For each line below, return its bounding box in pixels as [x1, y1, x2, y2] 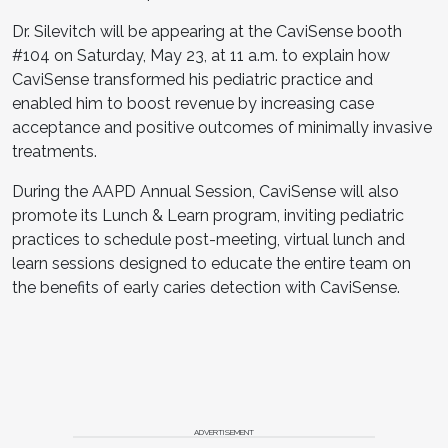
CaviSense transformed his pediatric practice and [12, 69, 373, 89]
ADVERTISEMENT [194, 426, 254, 437]
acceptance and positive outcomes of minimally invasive [12, 117, 432, 137]
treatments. [12, 141, 97, 161]
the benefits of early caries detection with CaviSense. [12, 277, 400, 297]
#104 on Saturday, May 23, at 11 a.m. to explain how [12, 45, 390, 65]
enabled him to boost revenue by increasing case [12, 93, 374, 113]
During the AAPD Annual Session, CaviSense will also [12, 181, 399, 201]
